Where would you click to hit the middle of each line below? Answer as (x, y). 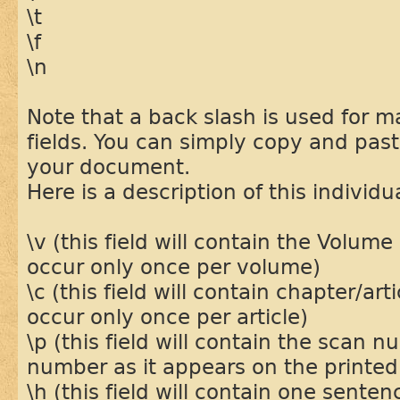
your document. (108, 167)
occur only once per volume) (174, 267)
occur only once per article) (167, 317)
